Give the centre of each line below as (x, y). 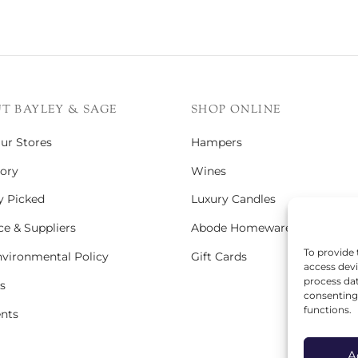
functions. (328, 310)
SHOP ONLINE (236, 110)
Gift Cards (219, 257)
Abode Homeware (241, 228)
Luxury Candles (233, 199)
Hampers (217, 142)
